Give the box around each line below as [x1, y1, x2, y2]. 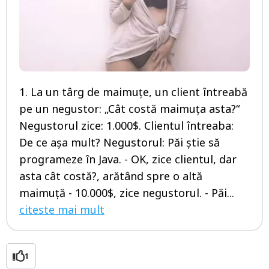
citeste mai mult [19, 202, 104, 217]
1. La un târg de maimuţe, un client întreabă [19, 85, 247, 100]
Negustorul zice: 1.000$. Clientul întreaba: [19, 118, 234, 133]
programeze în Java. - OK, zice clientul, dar [19, 152, 237, 167]
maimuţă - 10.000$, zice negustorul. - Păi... [19, 186, 234, 201]
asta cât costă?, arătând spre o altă [19, 169, 202, 184]
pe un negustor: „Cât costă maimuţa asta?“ [19, 101, 240, 116]
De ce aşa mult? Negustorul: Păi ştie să [19, 135, 220, 150]
